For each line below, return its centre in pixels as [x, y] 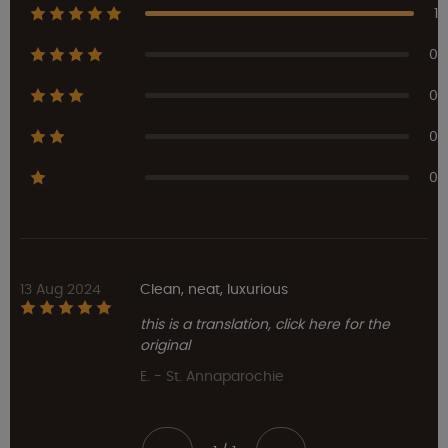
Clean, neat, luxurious [214, 289]
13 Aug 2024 [60, 289]
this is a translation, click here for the [265, 324]
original [165, 345]
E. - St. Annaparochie [212, 376]
